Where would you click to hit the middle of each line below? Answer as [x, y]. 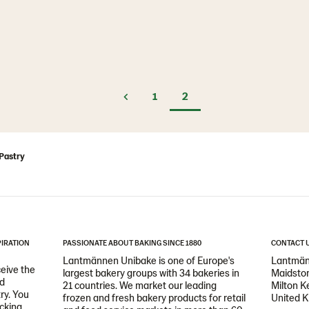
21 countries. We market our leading [139, 285]
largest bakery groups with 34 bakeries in [151, 272]
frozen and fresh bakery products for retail [154, 297]
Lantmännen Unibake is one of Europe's [148, 260]
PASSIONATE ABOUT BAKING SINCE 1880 [132, 242]
